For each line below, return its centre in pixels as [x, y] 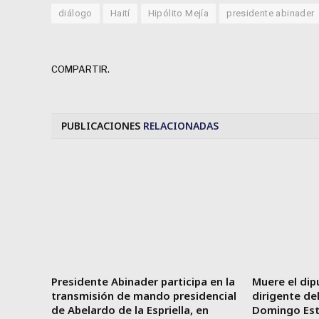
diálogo [75, 14]
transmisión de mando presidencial [144, 296]
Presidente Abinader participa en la [143, 282]
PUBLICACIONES [102, 126]
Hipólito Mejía [178, 14]
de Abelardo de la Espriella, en [130, 310]
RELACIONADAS [181, 126]
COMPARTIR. [80, 69]
